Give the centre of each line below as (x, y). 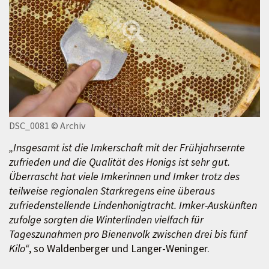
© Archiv (68, 125)
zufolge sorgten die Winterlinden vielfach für (106, 219)
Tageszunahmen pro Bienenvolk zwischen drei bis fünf (128, 234)
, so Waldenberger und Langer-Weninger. (119, 248)
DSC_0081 (29, 125)
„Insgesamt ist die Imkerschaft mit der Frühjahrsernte (127, 147)
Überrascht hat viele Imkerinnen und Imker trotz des (124, 176)
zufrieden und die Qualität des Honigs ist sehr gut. (119, 162)
